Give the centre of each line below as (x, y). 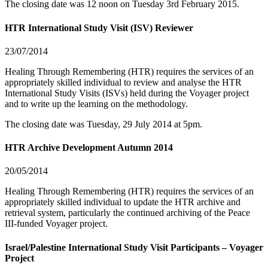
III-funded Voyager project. (56, 224)
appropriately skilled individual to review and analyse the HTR (123, 82)
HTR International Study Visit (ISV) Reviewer (99, 28)
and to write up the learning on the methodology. (96, 103)
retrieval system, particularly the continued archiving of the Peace (127, 213)
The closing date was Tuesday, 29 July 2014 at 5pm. (103, 124)
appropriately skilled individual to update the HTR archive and (123, 202)
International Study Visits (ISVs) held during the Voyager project (127, 93)
